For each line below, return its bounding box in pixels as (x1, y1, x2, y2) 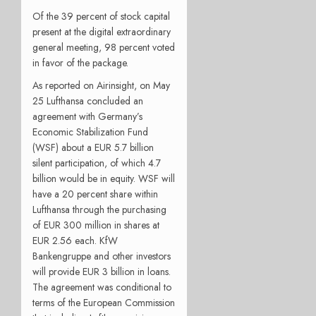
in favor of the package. (32, 56, 128, 71)
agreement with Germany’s (32, 109, 142, 124)
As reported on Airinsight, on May (32, 78, 170, 93)
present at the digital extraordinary (32, 25, 171, 39)
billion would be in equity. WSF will (32, 171, 175, 186)
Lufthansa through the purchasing (32, 202, 166, 217)
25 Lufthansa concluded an (32, 94, 143, 109)
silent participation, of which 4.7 (32, 156, 161, 171)
